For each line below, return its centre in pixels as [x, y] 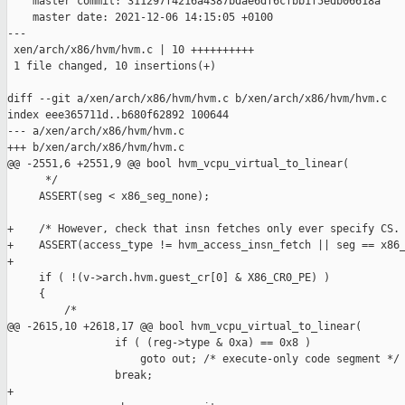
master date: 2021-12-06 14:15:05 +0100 [140, 18]
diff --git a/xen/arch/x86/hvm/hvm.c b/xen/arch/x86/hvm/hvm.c [197, 99]
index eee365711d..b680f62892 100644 [118, 115]
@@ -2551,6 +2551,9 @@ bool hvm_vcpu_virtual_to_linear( [178, 164]
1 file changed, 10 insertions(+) [112, 66]
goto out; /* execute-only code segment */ [203, 359]
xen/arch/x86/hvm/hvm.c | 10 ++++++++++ [131, 50]
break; [80, 376]
